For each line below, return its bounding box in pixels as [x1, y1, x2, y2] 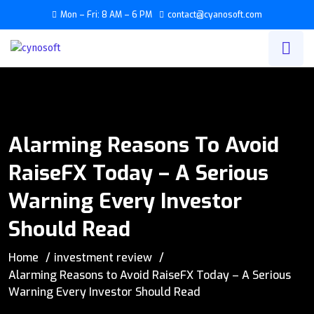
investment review [54, 250, 152, 265]
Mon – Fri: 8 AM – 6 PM [60, 9, 152, 20]
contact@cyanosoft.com [168, 9, 262, 20]
